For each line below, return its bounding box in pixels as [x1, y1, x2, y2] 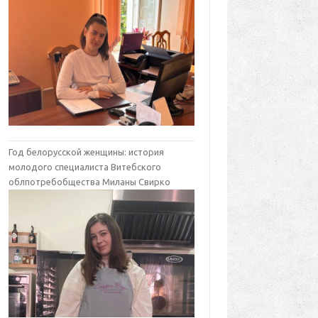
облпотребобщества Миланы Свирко [9, 177, 171, 187]
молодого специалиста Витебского [9, 162, 162, 172]
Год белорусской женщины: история [9, 147, 165, 157]
